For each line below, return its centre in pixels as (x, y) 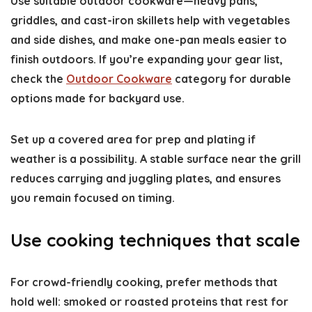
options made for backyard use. (97, 98)
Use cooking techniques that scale (155, 240)
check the (38, 79)
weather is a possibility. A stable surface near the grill (156, 159)
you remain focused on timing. (93, 198)
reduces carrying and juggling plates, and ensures (146, 178)
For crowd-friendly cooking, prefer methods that (144, 282)
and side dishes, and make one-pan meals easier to (149, 40)
